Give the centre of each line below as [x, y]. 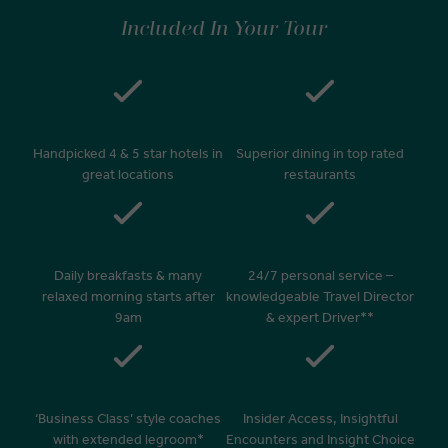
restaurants [320, 174]
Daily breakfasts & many [128, 275]
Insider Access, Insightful [320, 418]
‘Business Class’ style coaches [128, 418]
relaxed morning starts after [128, 296]
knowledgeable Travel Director [320, 296]
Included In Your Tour [224, 28]
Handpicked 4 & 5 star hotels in [128, 153]
